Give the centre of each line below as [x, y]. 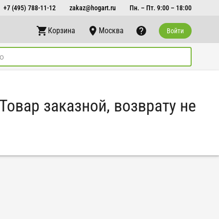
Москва [111, 31]
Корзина [62, 31]
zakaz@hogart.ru [93, 8]
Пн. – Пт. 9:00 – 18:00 [161, 8]
